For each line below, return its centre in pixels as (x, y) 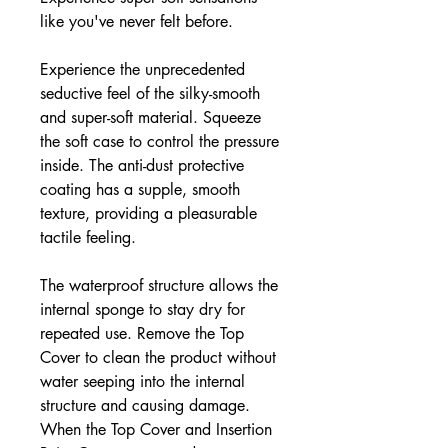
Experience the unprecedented (142, 69)
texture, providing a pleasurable (148, 213)
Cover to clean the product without (158, 357)
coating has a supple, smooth (140, 189)
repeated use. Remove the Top (142, 333)
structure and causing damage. (145, 405)
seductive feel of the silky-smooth (150, 93)
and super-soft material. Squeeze (150, 117)
